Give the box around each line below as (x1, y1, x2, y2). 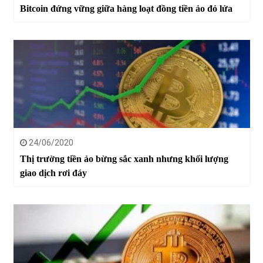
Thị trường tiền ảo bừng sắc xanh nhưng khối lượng (19, 153, 228, 164)
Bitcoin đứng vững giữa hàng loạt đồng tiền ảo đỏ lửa (19, 3, 232, 14)
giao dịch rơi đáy (19, 167, 87, 178)
